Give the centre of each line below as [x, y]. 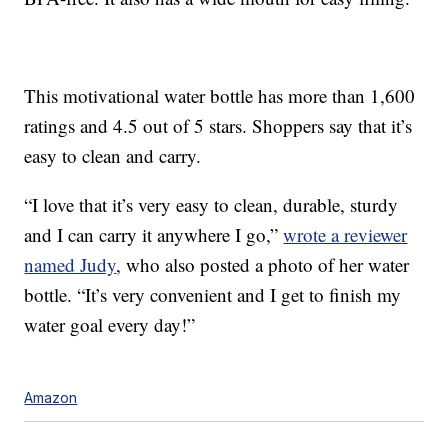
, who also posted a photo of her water [263, 265]
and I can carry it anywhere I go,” [154, 235]
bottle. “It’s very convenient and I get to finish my [213, 295]
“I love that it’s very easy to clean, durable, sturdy [211, 205]
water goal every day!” [110, 325]
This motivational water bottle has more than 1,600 [220, 96]
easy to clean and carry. [113, 156]
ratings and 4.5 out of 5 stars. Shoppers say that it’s [218, 126]
